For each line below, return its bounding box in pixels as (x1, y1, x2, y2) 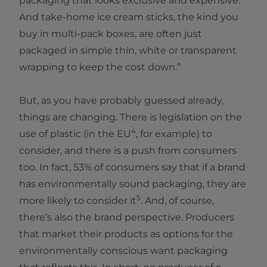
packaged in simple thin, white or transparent (19, 45, 237, 57)
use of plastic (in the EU (19, 128, 131, 140)
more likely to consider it (19, 195, 136, 207)
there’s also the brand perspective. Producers (19, 212, 234, 223)
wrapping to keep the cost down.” (19, 61, 181, 73)
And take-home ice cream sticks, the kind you (19, 11, 238, 23)
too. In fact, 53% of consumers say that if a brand (19, 162, 246, 173)
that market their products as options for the (19, 228, 233, 240)
